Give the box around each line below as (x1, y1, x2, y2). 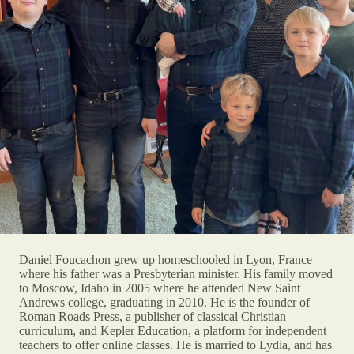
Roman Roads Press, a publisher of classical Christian (19, 309, 286, 323)
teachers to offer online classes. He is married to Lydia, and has (19, 337, 332, 352)
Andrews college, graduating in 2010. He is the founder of (19, 295, 310, 309)
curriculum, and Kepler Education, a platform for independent (19, 323, 326, 337)
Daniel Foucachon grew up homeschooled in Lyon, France (19, 252, 312, 266)
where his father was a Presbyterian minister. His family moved (19, 266, 333, 281)
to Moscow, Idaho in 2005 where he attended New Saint (19, 281, 300, 295)
